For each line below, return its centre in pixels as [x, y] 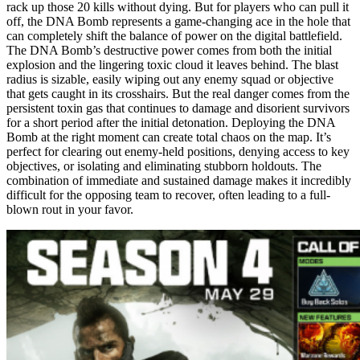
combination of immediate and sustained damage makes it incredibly [179, 180]
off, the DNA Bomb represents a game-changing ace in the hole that [178, 21]
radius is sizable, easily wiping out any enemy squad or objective [170, 79]
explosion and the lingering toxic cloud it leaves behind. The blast [172, 64]
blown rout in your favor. [70, 209]
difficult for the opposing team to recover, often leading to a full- [168, 194]
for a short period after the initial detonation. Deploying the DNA [171, 122]
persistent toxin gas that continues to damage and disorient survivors [178, 108]
